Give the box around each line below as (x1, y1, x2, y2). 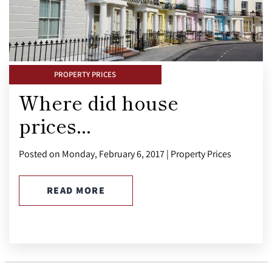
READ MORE (46, 183, 106, 197)
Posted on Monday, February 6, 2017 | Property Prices (19, 147, 231, 160)
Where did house (19, 87, 178, 116)
